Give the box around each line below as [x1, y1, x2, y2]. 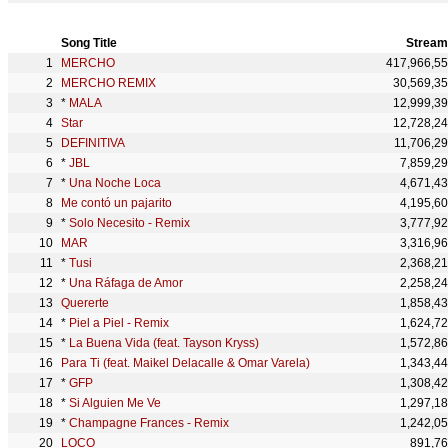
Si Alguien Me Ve [69, 396, 161, 410]
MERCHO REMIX [61, 76, 156, 90]
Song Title [61, 36, 117, 50]
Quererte [61, 296, 109, 310]
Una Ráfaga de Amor [69, 276, 183, 290]
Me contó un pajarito [61, 196, 172, 210]
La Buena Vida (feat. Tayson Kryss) [69, 336, 259, 350]
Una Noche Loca [69, 176, 161, 190]
